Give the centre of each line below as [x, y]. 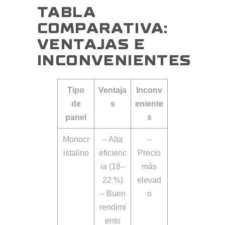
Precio [149, 153]
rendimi [113, 207]
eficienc [113, 153]
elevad [149, 180]
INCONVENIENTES [114, 61]
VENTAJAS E [91, 45]
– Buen [113, 194]
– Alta [113, 140]
